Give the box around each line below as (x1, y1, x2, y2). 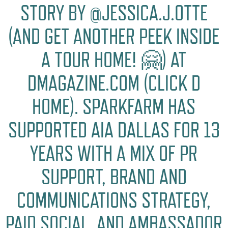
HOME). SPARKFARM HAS (32, 94, 196, 119)
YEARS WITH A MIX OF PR (30, 140, 198, 166)
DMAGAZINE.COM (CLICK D (27, 70, 201, 96)
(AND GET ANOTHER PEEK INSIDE (8, 23, 220, 49)
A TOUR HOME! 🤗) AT (41, 47, 187, 72)
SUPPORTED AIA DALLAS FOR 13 (8, 117, 220, 142)
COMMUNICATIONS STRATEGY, (17, 187, 211, 213)
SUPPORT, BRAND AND (41, 164, 187, 189)
